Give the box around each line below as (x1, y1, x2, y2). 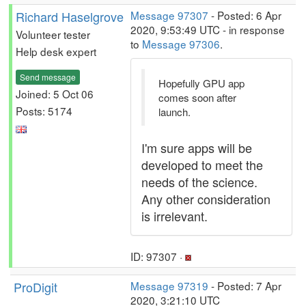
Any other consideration (141, 190, 270, 208)
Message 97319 (130, 278, 208, 293)
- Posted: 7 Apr (208, 278, 281, 293)
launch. (158, 105, 191, 119)
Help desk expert (16, 44, 96, 59)
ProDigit (14, 278, 57, 296)
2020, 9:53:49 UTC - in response (130, 22, 285, 37)
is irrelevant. (141, 207, 208, 225)
